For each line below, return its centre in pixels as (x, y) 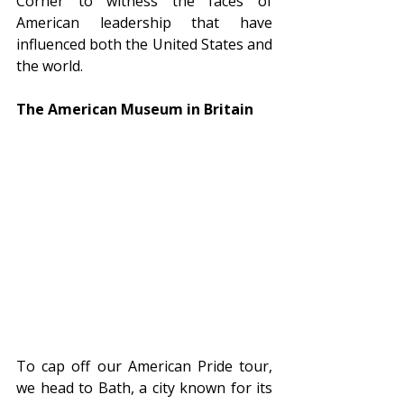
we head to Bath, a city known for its (144, 387)
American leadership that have (144, 22)
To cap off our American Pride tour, (144, 366)
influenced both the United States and (144, 44)
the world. (50, 65)
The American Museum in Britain (135, 109)
